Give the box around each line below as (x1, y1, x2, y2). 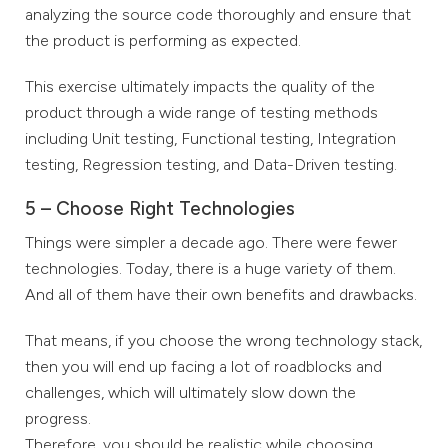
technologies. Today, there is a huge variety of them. (25, 258, 396, 278)
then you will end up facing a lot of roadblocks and (25, 356, 382, 376)
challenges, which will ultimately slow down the (25, 382, 356, 402)
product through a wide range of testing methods (25, 102, 378, 122)
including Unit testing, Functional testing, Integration (25, 128, 396, 148)
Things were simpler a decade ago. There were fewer (25, 232, 397, 252)
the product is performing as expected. (25, 30, 301, 50)
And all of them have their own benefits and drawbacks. (25, 284, 417, 304)
